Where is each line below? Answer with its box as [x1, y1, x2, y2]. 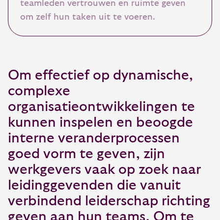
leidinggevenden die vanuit [8, 178, 181, 193]
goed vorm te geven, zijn [8, 147, 165, 162]
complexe [8, 84, 70, 99]
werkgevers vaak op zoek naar [8, 163, 201, 177]
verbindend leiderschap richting [8, 194, 210, 209]
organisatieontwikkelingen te [8, 100, 195, 114]
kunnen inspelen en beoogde [8, 115, 193, 130]
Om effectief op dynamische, [8, 68, 193, 83]
